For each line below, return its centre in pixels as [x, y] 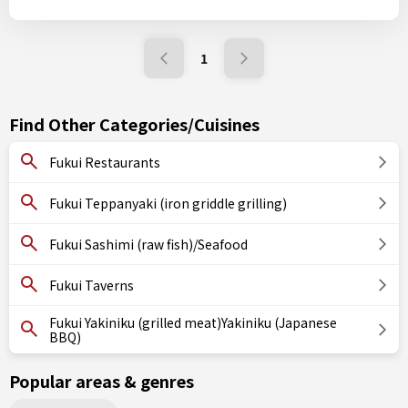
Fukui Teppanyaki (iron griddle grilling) [168, 203]
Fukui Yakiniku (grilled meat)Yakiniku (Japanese [193, 322]
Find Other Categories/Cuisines [134, 124]
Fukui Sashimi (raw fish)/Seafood [148, 244]
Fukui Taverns [92, 285]
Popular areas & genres [102, 381]
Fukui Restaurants [105, 162]
